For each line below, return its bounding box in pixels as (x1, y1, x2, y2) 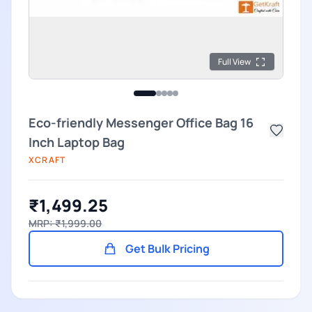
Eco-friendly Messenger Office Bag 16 (29, 114, 253, 131)
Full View (218, 56, 251, 68)
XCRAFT (29, 154, 66, 166)
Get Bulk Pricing (125, 241, 210, 256)
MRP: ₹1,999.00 (29, 217, 102, 230)
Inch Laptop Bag (29, 134, 125, 150)
